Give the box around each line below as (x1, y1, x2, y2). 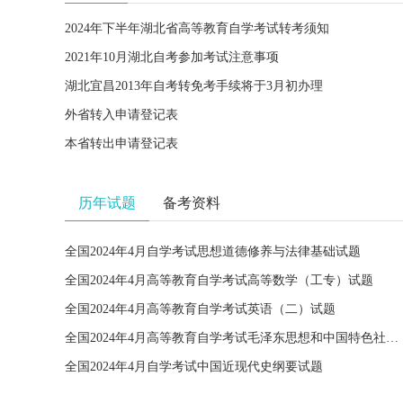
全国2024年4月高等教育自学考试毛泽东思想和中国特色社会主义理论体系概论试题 (386, 331, 399, 345)
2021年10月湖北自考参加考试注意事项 (65, 50, 279, 64)
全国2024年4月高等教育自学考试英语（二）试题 (65, 302, 336, 316)
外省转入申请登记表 (65, 108, 178, 121)
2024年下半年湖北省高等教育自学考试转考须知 (65, 22, 329, 35)
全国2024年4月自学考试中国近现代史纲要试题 (65, 360, 323, 373)
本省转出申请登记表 (65, 137, 178, 150)
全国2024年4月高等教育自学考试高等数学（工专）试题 (65, 273, 373, 287)
